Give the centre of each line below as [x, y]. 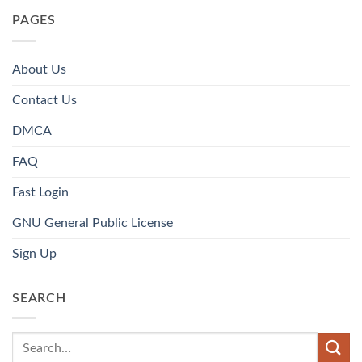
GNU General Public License [93, 223]
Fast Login [40, 192]
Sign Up [34, 253]
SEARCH [39, 298]
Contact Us [44, 100]
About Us [39, 69]
